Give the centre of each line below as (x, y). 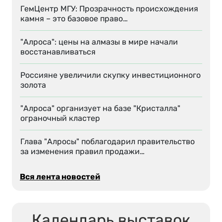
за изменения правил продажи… (83, 152)
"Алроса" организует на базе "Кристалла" (100, 109)
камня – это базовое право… (74, 19)
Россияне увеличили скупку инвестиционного (111, 75)
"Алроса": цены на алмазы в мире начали (99, 42)
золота (33, 85)
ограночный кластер (60, 118)
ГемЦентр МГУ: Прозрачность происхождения (109, 9)
